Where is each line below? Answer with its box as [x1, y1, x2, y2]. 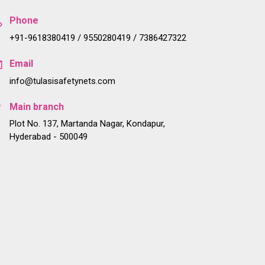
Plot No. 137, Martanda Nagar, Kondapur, [9, 118, 165, 129]
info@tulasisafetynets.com [9, 75, 115, 86]
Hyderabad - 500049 [9, 131, 88, 142]
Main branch [9, 101, 64, 112]
